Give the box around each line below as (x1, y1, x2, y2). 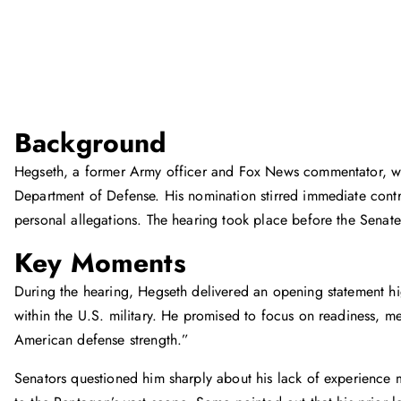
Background (14, 124, 167, 162)
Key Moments (14, 243, 186, 282)
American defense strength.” (14, 329, 190, 350)
